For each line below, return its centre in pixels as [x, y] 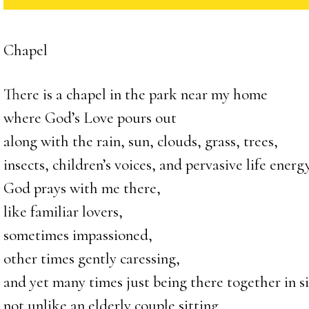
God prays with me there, [82, 188]
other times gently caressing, [91, 259]
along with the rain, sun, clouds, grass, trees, [140, 141]
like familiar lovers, [63, 212]
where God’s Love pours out [90, 118]
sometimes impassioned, [78, 235]
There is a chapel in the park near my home [135, 94]
